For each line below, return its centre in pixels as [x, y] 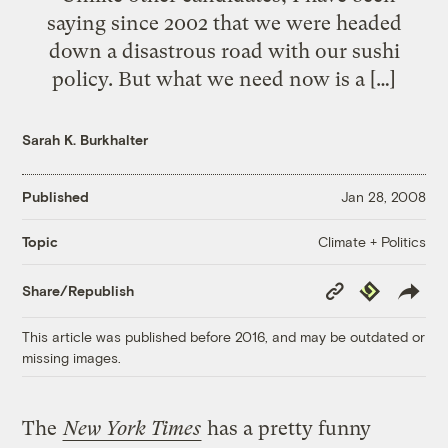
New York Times [132, 428]
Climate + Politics [371, 241]
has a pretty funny [287, 428]
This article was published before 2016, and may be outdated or [224, 336]
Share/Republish [78, 291]
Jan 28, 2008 [383, 197]
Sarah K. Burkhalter [85, 139]
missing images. [72, 357]
